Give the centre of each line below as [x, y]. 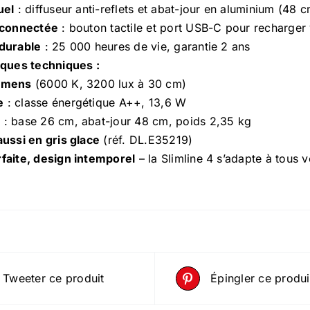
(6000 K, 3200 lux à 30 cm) [109, 84]
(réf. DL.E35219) [146, 140]
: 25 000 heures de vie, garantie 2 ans [146, 46]
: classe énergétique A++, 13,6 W [95, 102]
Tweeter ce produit [54, 278]
